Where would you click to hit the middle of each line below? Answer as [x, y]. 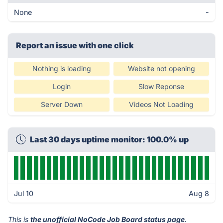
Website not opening [161, 68]
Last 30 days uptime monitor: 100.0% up [109, 139]
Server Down [62, 104]
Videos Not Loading [161, 104]
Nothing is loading [62, 68]
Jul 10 [24, 193]
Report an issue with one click [75, 45]
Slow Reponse [161, 86]
